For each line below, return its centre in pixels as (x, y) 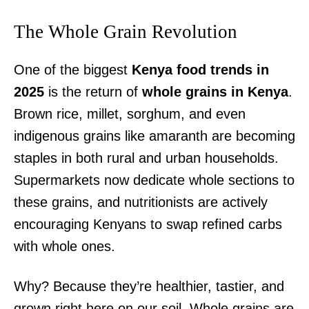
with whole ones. (64, 247)
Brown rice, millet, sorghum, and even (130, 114)
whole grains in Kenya (215, 92)
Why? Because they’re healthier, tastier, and (149, 287)
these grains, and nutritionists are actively (141, 202)
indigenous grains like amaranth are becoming (154, 136)
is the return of (93, 92)
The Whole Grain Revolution (126, 32)
